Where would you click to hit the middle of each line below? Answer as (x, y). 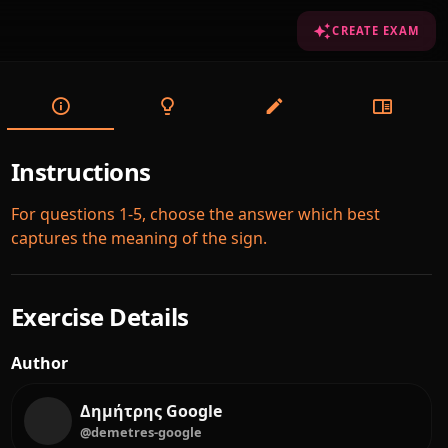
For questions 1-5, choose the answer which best (195, 214)
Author (39, 363)
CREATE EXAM (376, 30)
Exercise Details (99, 316)
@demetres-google (141, 431)
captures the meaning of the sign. (138, 238)
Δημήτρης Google (151, 410)
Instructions (80, 171)
